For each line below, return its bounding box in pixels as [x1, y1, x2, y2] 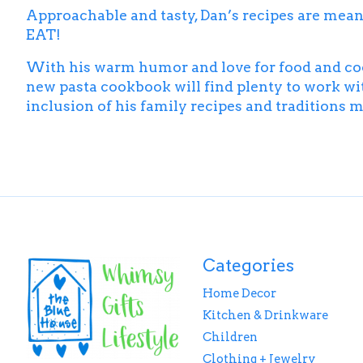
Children [202, 330, 258, 345]
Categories [202, 254, 294, 275]
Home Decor [202, 285, 276, 301]
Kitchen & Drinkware [202, 307, 328, 322]
